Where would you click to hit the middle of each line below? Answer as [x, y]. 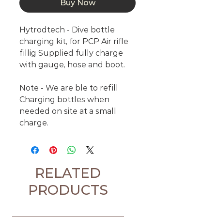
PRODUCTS [68, 190]
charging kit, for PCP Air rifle [74, 42]
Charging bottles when [64, 100]
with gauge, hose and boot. [72, 65]
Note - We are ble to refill [69, 88]
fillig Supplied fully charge [71, 53]
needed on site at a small [68, 111]
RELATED [68, 173]
